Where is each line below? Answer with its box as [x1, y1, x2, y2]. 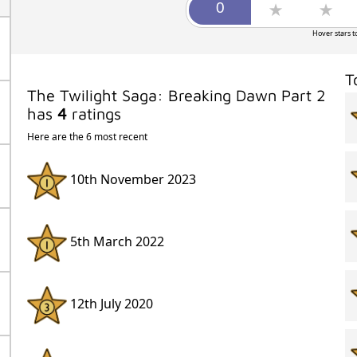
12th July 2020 [66, 295, 153, 313]
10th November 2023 [66, 171, 196, 189]
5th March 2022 [66, 233, 164, 251]
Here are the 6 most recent [26, 129, 147, 143]
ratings [66, 104, 121, 123]
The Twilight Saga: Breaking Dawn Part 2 [26, 85, 326, 104]
